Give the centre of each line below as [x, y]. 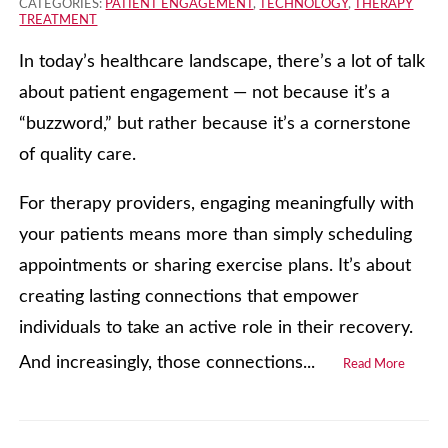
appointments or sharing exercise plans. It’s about [215, 266]
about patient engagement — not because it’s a [205, 93]
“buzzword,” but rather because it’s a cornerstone [215, 124]
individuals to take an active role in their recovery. [216, 328]
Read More [374, 365]
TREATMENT [58, 21]
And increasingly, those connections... [170, 363]
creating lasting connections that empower [189, 297]
